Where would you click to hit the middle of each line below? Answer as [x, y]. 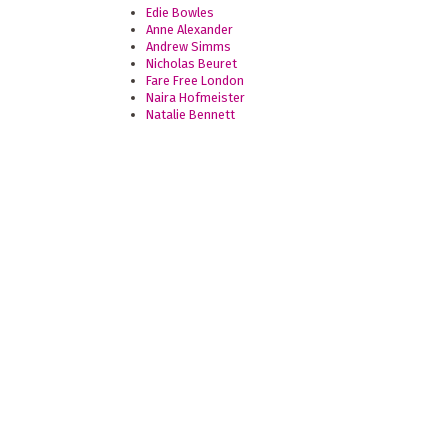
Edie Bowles [180, 12]
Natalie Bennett [191, 114]
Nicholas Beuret [192, 63]
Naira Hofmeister [196, 97]
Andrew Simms [189, 46]
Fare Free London [195, 80]
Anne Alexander [190, 29]
